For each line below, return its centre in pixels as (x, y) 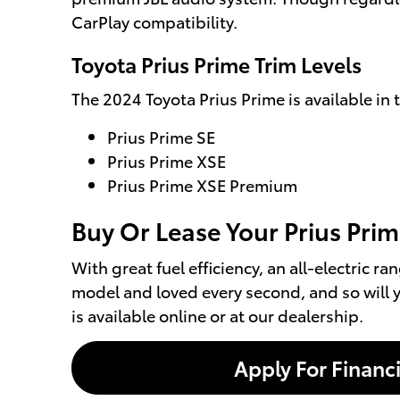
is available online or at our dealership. (217, 314)
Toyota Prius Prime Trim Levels (217, 63)
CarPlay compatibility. (154, 21)
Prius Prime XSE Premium (202, 185)
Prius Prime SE (161, 137)
